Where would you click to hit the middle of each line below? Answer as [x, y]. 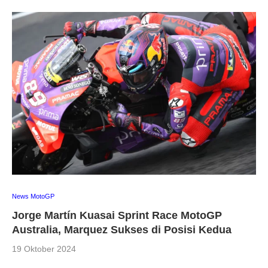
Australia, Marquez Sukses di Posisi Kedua [122, 229]
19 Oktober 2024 [44, 249]
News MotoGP [33, 196]
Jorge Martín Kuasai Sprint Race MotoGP [117, 215]
